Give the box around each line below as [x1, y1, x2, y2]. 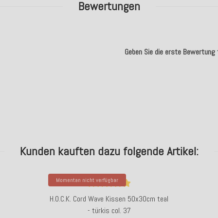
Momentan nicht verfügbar [56, 176, 118, 184]
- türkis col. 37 [87, 205, 131, 216]
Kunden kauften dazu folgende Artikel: [19, 144, 199, 159]
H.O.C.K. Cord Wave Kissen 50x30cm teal [50, 194, 168, 204]
